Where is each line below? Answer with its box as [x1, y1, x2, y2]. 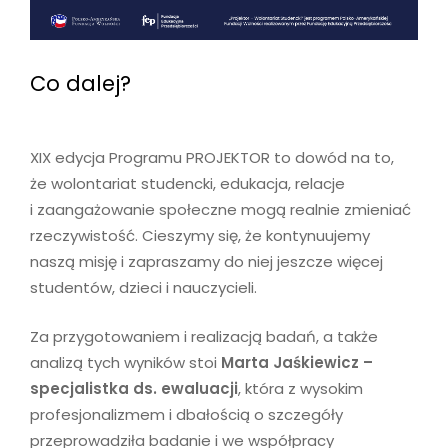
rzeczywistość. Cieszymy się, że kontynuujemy [30, 225, 370, 247]
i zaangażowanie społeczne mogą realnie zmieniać [30, 199, 411, 221]
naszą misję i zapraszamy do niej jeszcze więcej [30, 251, 383, 273]
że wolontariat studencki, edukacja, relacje [30, 173, 345, 195]
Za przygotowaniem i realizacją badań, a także [30, 325, 378, 347]
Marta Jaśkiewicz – [221, 351, 373, 373]
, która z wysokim [238, 377, 363, 399]
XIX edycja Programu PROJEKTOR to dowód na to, [30, 147, 394, 169]
